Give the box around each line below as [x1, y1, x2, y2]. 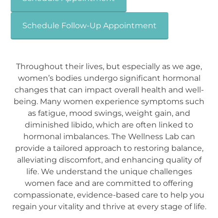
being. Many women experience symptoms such [14, 97, 204, 107]
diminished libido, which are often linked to [25, 120, 193, 130]
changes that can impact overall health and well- [14, 85, 204, 95]
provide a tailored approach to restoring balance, [15, 144, 203, 153]
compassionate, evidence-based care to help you [14, 190, 204, 200]
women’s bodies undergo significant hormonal [18, 73, 200, 83]
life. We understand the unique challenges [26, 167, 192, 177]
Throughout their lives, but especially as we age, [16, 62, 202, 72]
